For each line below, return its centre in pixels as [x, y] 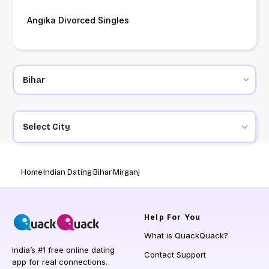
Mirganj [126, 173]
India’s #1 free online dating [63, 250]
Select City [46, 127]
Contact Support [175, 255]
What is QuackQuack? [186, 236]
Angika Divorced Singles [78, 20]
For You [183, 217]
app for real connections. [60, 262]
